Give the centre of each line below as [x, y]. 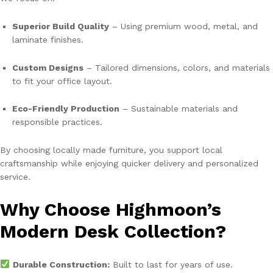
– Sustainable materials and [179, 109]
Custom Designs [48, 67]
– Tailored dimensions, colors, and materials [177, 67]
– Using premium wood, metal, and [183, 26]
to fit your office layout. [62, 81]
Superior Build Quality [61, 26]
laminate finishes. [48, 39]
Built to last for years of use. [171, 265]
